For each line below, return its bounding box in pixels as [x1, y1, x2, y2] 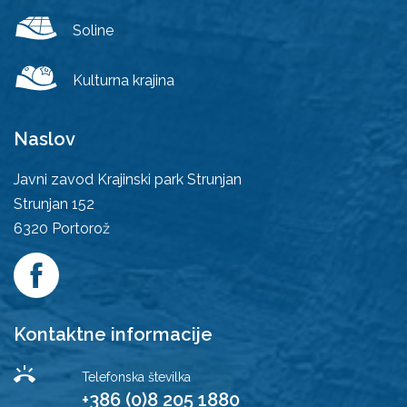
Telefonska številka [81, 370, 191, 385]
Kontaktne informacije [14, 323, 213, 346]
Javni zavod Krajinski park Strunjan [14, 171, 242, 189]
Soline [73, 21, 114, 39]
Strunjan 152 [14, 195, 94, 213]
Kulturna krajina [73, 72, 174, 90]
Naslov [14, 128, 75, 151]
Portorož [52, 220, 110, 238]
